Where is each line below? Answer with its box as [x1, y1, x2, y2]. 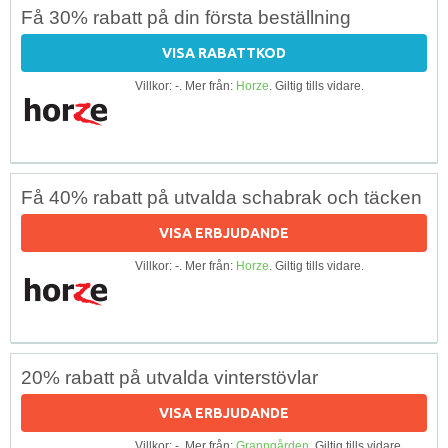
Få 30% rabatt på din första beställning [21, 6, 351, 28]
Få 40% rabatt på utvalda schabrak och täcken [21, 186, 422, 208]
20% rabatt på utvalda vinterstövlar [21, 366, 318, 388]
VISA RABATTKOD [162, 44, 286, 61]
